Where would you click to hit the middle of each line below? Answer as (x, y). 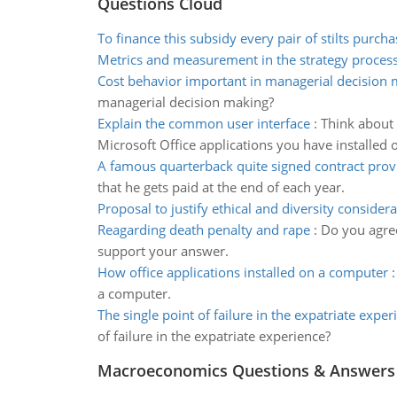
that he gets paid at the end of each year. (221, 187)
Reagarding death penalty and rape (203, 230)
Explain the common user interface (203, 123)
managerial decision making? (185, 102)
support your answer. (163, 251)
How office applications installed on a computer (242, 272)
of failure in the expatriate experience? (214, 336)
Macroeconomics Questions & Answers (246, 370)
